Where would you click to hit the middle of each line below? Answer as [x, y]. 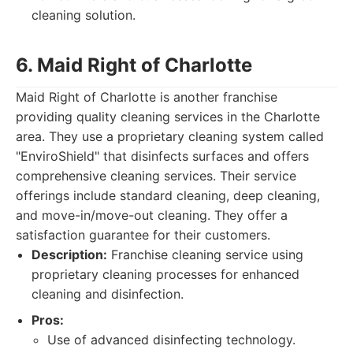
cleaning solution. [84, 15]
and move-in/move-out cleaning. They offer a [152, 215]
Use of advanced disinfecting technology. [171, 340]
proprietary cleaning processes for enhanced [165, 274]
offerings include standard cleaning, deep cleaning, [168, 195]
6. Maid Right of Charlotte [134, 65]
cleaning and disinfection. [108, 294]
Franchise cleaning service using [205, 255]
